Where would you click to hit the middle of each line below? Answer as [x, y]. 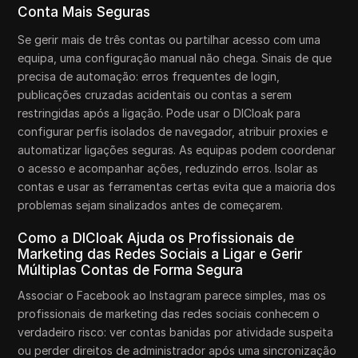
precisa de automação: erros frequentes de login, [149, 77]
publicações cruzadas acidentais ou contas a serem [155, 95]
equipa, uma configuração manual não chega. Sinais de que [175, 58]
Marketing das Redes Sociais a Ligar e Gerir [160, 255]
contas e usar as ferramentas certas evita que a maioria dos [177, 187]
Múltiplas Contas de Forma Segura [131, 270]
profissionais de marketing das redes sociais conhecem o [169, 314]
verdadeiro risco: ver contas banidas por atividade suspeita [176, 332]
